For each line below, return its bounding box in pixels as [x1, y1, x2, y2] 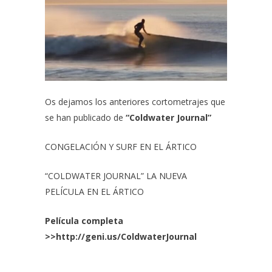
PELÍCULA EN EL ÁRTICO [45, 185, 144, 197]
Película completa [45, 214, 123, 226]
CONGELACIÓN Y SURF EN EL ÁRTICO [45, 140, 197, 152]
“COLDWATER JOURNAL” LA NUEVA [45, 169, 187, 182]
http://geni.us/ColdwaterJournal [56, 230, 197, 242]
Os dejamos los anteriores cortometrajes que [45, 95, 225, 107]
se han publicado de [45, 111, 126, 123]
